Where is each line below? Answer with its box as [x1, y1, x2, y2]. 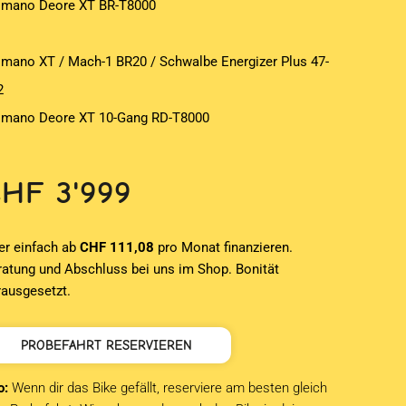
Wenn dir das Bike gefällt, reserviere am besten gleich [12, 380, 328, 397]
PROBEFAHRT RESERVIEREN [21, 336, 193, 353]
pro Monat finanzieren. [154, 239, 294, 256]
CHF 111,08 [80, 239, 155, 256]
